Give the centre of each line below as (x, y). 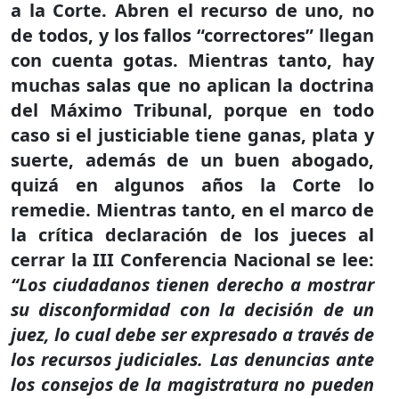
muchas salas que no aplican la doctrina (192, 85)
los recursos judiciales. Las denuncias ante (192, 359)
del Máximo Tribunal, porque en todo (192, 110)
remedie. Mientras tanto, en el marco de (192, 210)
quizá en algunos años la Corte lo (192, 185)
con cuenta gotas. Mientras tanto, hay (192, 60)
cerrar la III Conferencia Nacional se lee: (192, 260)
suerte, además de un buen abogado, (192, 160)
